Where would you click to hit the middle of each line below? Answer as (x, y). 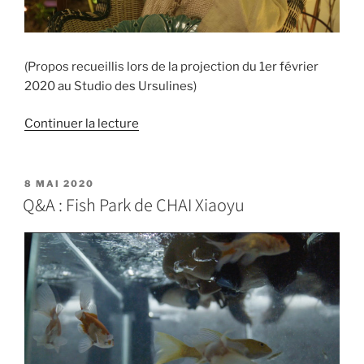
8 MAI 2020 (59, 183)
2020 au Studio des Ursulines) (110, 86)
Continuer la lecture (82, 124)
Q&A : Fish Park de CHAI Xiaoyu (134, 204)
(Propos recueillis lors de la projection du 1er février (171, 66)
